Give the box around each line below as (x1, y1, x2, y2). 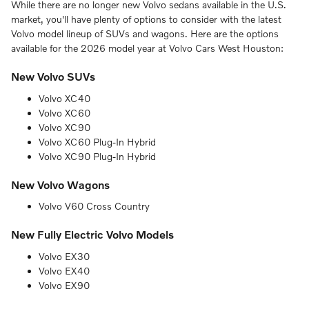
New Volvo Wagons (11, 177, 110, 191)
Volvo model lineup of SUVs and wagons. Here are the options (11, 28, 279, 40)
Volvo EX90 (39, 279, 90, 291)
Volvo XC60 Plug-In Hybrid (39, 135, 156, 148)
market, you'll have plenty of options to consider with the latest (11, 13, 281, 26)
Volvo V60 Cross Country (39, 200, 150, 212)
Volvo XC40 (39, 92, 90, 104)
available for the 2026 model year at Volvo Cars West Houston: (11, 42, 283, 54)
